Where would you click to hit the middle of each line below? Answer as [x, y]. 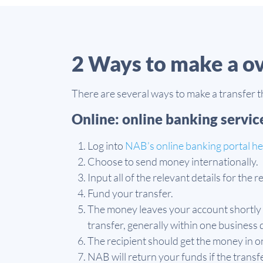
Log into [106, 146]
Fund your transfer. [130, 193]
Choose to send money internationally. [173, 161]
